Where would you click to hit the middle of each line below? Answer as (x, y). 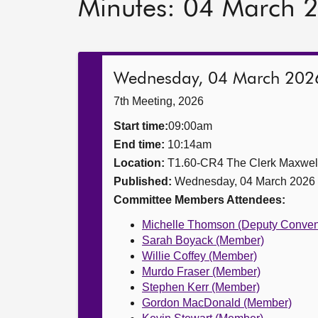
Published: (144, 181)
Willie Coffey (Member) (199, 256)
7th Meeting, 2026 (159, 101)
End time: (141, 144)
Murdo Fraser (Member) (201, 272)
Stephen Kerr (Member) (201, 287)
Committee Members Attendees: (199, 200)
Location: (139, 163)
